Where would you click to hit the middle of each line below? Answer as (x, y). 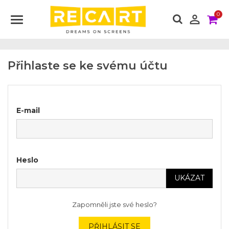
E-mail (28, 110)
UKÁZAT (189, 178)
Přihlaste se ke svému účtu (88, 66)
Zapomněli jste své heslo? (114, 204)
